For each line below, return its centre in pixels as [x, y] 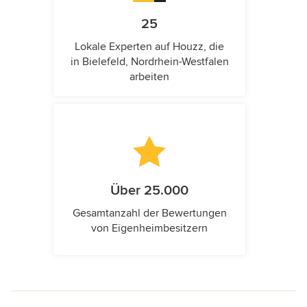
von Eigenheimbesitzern [149, 228]
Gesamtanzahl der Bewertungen [149, 213]
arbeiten [149, 76]
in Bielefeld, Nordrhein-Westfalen [149, 61]
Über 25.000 [149, 190]
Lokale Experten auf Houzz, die [149, 46]
